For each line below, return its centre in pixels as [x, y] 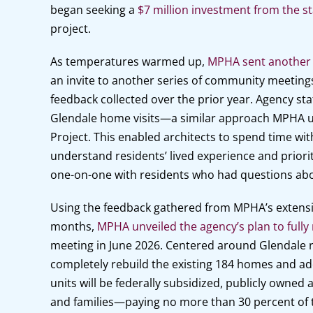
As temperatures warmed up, [129, 61]
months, [73, 226]
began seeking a [94, 10]
